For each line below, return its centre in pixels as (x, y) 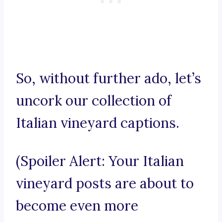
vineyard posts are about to (105, 184)
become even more (77, 206)
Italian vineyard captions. (98, 123)
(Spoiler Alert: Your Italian (100, 161)
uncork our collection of (94, 101)
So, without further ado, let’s (109, 79)
